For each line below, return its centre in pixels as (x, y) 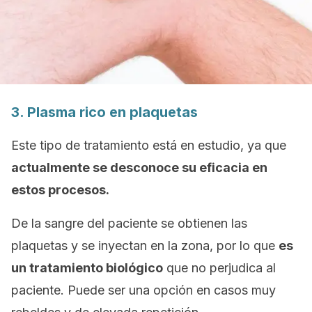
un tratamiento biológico (87, 268)
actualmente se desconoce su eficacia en (139, 167)
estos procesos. (60, 190)
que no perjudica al (219, 268)
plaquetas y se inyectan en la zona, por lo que (145, 245)
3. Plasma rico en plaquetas (104, 112)
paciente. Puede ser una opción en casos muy (143, 290)
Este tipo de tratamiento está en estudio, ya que (149, 145)
